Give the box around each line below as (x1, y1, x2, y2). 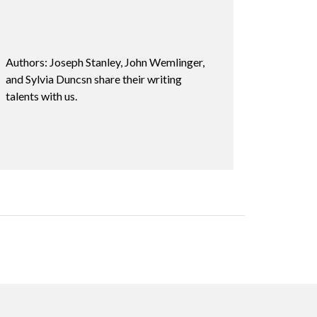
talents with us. (6, 88, 77, 103)
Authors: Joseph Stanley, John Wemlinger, (6, 54, 204, 69)
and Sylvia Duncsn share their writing (6, 71, 182, 86)
